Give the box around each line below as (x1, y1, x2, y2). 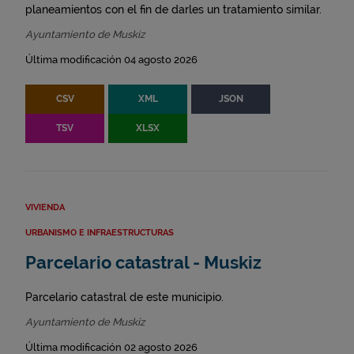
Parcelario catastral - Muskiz (25, 253, 262, 273)
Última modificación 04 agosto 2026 (25, 54, 198, 66)
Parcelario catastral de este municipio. (25, 291, 224, 304)
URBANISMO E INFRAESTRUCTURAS (25, 228, 174, 239)
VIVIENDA (25, 202, 65, 213)
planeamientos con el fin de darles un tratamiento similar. (25, 3, 322, 17)
